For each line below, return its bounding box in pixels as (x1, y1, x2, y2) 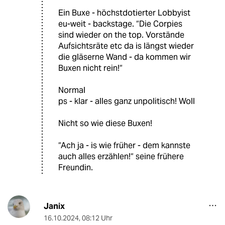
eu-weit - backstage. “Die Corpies (58, 19, 182, 30)
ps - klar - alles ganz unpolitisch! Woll (58, 96, 195, 107)
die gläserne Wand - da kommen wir (58, 52, 191, 63)
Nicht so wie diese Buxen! (58, 118, 152, 129)
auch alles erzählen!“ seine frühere (58, 151, 184, 162)
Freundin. (58, 162, 93, 173)
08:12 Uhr (81, 213, 113, 223)
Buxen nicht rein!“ (58, 63, 123, 74)
